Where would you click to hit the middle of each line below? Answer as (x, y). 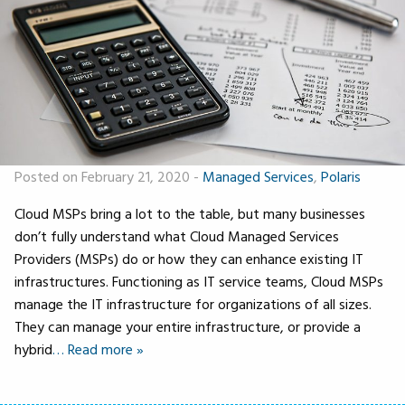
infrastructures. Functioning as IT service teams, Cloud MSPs (199, 281)
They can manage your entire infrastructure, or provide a (188, 326)
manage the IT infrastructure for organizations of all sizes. (193, 303)
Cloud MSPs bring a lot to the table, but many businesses (190, 213)
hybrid (33, 348)
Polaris (341, 176)
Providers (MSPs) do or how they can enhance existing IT (189, 258)
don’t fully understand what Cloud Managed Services (177, 235)
